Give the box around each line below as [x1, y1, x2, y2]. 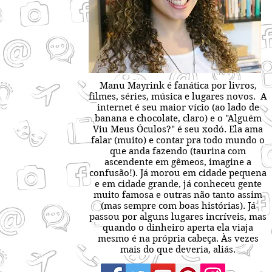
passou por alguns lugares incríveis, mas [89, 211, 267, 222]
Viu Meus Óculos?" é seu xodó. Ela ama [93, 124, 263, 135]
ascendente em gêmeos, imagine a [104, 157, 251, 168]
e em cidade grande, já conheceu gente [94, 178, 262, 189]
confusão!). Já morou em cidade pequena [89, 168, 267, 178]
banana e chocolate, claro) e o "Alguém [94, 113, 262, 124]
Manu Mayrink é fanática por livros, [99, 80, 257, 91]
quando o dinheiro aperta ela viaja [103, 222, 253, 233]
